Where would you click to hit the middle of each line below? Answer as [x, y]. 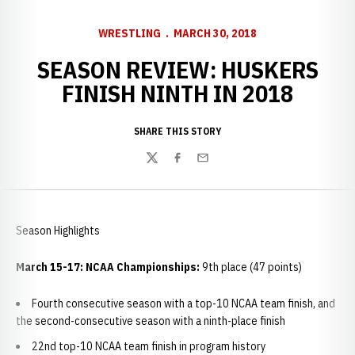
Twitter [164, 166]
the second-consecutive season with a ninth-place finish [151, 321]
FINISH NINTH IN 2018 [177, 93]
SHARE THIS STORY [177, 131]
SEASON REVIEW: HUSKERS [177, 69]
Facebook [195, 166]
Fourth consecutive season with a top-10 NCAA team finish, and [183, 303]
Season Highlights [58, 231]
